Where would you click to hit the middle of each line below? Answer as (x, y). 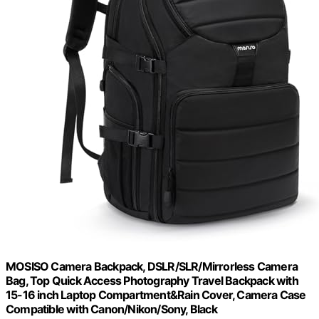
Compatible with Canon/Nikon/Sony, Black (111, 309)
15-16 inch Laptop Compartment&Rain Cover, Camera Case (156, 294)
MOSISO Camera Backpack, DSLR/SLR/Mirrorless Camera (152, 266)
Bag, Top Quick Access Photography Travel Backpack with (152, 280)
